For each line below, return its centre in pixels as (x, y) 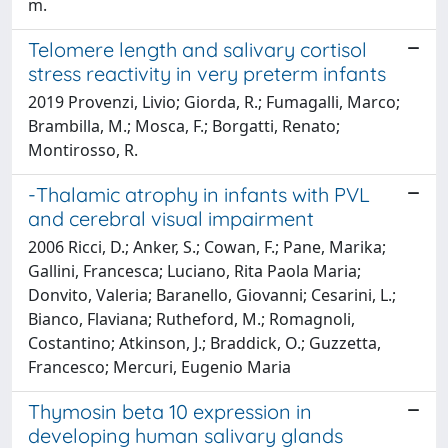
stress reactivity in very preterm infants (207, 73)
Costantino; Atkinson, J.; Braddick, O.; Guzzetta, (204, 342)
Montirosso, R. (83, 149)
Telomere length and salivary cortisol (197, 49)
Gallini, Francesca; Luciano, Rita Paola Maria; (194, 270)
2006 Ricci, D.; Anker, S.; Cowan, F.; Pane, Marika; (207, 246)
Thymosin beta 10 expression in (170, 411)
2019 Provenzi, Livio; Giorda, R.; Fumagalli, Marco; (214, 101)
